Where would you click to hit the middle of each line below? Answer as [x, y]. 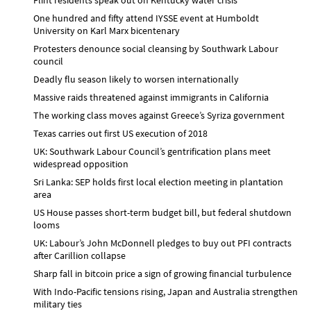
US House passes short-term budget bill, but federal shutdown [162, 212]
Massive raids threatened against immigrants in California [151, 97]
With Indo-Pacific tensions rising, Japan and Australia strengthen [166, 291]
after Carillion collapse [79, 255]
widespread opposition [81, 163]
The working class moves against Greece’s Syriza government [159, 115]
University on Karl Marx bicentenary [107, 30]
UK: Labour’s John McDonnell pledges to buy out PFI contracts [162, 243]
